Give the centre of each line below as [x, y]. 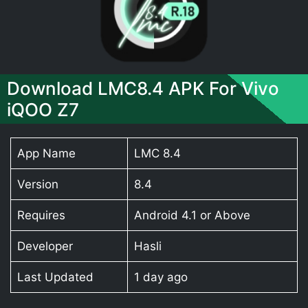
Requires [41, 215]
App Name [46, 153]
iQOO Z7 [43, 109]
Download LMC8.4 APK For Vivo [143, 88]
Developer [45, 246]
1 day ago [161, 277]
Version [37, 184]
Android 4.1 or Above [192, 215]
